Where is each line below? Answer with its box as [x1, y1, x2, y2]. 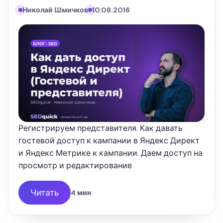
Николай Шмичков [22, 5, 88, 14]
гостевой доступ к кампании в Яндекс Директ [18, 135, 200, 146]
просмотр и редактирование [18, 160, 132, 171]
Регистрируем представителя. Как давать [18, 123, 183, 134]
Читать [30, 187, 59, 198]
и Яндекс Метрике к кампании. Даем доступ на [18, 148, 203, 159]
